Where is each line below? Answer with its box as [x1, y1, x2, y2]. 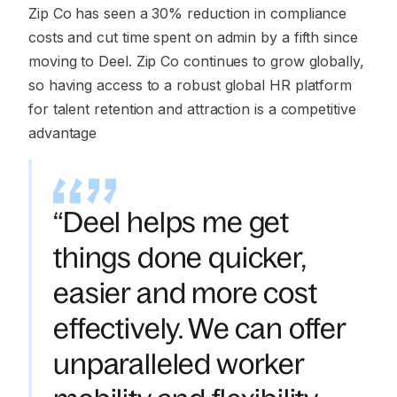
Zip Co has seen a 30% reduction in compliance [28, 4, 347, 22]
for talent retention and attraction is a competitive [28, 100, 356, 118]
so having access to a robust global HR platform [28, 76, 353, 94]
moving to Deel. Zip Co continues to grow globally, [28, 52, 364, 70]
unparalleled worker [53, 348, 304, 380]
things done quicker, [53, 242, 306, 274]
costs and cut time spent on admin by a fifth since [28, 28, 358, 46]
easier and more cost [53, 277, 317, 309]
